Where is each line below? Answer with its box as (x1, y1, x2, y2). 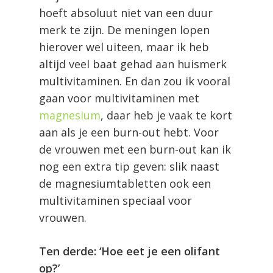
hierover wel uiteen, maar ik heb (39, 39, 209, 54)
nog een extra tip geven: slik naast (39, 158, 219, 174)
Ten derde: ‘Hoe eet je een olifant (39, 243, 220, 258)
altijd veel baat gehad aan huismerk (39, 56, 227, 71)
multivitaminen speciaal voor (39, 193, 192, 208)
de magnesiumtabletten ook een (39, 175, 211, 191)
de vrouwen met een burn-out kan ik (39, 141, 231, 157)
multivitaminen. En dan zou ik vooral (39, 73, 230, 88)
